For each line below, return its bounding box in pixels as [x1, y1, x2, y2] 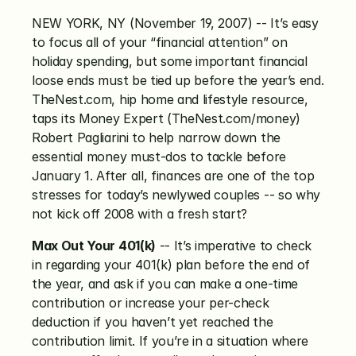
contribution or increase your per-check [32, 295, 269, 311]
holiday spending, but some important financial [32, 53, 308, 69]
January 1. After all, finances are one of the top [32, 168, 315, 184]
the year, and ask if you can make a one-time [32, 276, 298, 292]
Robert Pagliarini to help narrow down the [32, 130, 281, 145]
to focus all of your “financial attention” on [32, 34, 288, 50]
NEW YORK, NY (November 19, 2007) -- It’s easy [32, 15, 319, 31]
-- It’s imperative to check [155, 238, 311, 253]
